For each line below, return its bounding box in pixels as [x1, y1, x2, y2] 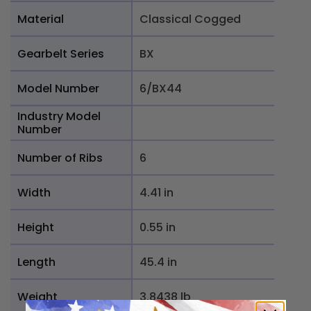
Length [17, 253, 56, 270]
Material [17, 10, 64, 27]
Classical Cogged [140, 10, 241, 27]
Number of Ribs [17, 149, 103, 166]
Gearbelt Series [17, 45, 104, 62]
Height [17, 219, 54, 235]
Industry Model [17, 108, 101, 124]
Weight [17, 288, 58, 305]
